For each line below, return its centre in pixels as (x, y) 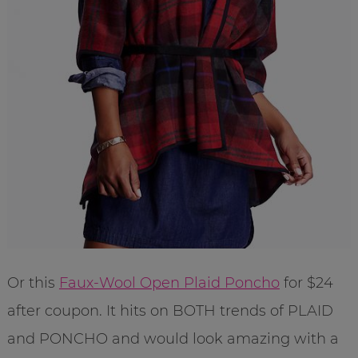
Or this (33, 283)
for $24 (306, 283)
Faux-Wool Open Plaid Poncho (169, 283)
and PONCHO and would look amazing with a (173, 339)
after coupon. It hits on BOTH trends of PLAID (170, 311)
